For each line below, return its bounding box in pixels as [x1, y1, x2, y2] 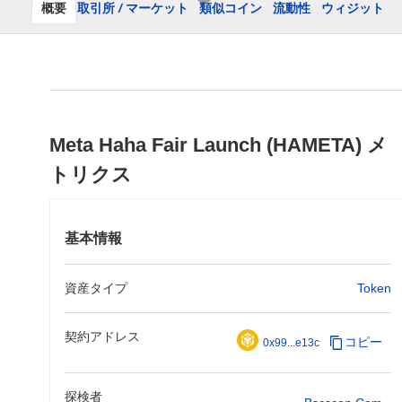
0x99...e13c [263, 336, 319, 349]
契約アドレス [65, 329, 140, 344]
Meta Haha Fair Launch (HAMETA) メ [49, 134, 388, 156]
